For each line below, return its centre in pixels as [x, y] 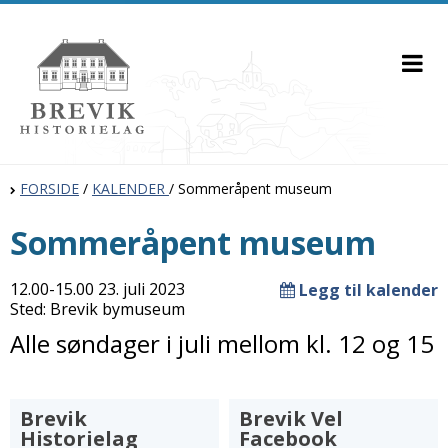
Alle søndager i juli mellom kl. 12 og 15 [222, 343]
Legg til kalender [366, 290]
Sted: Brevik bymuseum [97, 309]
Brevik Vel [291, 418]
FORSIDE [49, 188]
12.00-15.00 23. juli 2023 [97, 289]
